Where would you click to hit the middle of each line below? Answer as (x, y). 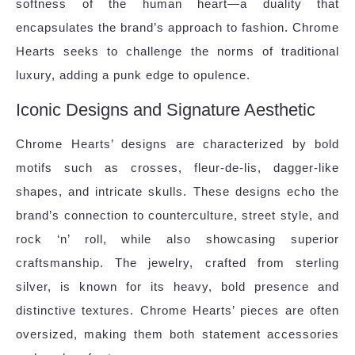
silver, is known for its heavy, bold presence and (177, 287)
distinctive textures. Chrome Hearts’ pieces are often (177, 311)
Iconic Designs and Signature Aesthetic (166, 110)
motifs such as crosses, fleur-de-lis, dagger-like (177, 168)
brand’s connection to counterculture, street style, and (177, 216)
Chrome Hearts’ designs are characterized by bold (177, 144)
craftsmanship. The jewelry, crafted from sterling (177, 263)
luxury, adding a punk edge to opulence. (133, 75)
